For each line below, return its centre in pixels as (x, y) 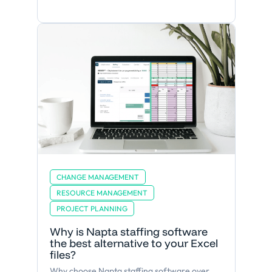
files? (63, 255)
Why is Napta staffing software (128, 232)
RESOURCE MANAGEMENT (102, 193)
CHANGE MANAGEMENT (97, 177)
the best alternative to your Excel (134, 243)
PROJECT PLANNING (92, 209)
